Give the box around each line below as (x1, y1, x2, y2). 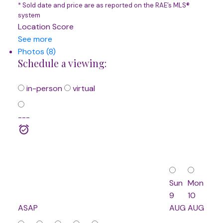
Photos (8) (17, 46, 56, 57)
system (17, 10, 40, 19)
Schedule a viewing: (17, 56, 107, 70)
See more (17, 33, 52, 44)
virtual (70, 83, 95, 94)
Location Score (17, 21, 74, 32)
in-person (24, 83, 62, 94)
